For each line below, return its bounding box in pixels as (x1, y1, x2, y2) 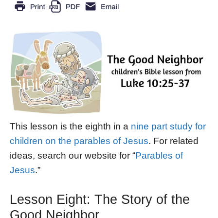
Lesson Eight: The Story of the (10, 192, 190, 207)
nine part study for (131, 121, 206, 132)
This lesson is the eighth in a (10, 121, 131, 132)
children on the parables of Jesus (10, 136, 148, 146)
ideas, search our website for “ (10, 150, 135, 161)
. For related (148, 136, 199, 146)
